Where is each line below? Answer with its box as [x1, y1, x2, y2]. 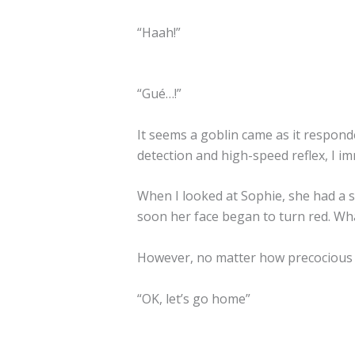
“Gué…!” [136, 85, 181, 103]
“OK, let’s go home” [136, 289, 250, 307]
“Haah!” [136, 23, 181, 41]
